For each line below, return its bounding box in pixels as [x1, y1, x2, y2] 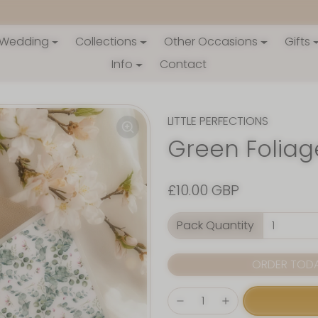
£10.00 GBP [168, 180, 239, 201]
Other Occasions [164, 33, 258, 50]
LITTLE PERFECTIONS [168, 113, 268, 130]
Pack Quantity [177, 217, 254, 234]
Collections [75, 33, 138, 50]
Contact [159, 56, 207, 73]
